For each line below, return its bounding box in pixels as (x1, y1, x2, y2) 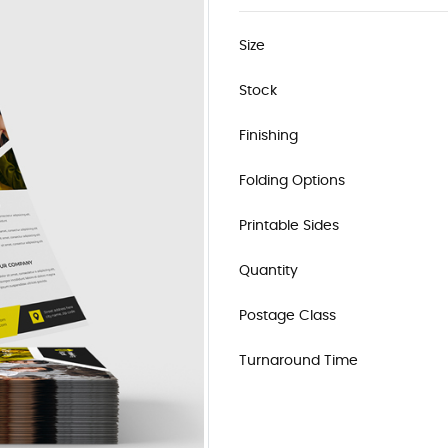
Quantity (239, 264, 298, 278)
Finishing (239, 129, 298, 143)
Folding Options (239, 174, 345, 188)
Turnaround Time (239, 354, 358, 368)
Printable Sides (239, 219, 339, 233)
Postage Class (239, 309, 336, 323)
